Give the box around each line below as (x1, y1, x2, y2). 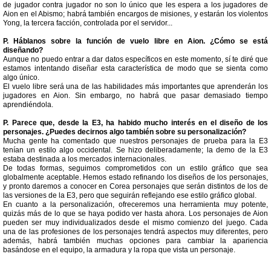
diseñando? (3, 46, 43, 54)
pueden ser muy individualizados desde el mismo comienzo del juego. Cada (3, 218, 268, 227)
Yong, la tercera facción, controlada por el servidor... (3, 19, 172, 27)
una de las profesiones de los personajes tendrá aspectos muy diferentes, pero (3, 227, 268, 236)
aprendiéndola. (3, 100, 53, 109)
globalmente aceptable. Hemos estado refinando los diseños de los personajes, (3, 173, 268, 181)
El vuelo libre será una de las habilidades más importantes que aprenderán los (3, 82, 268, 91)
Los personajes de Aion (189, 209, 269, 218)
